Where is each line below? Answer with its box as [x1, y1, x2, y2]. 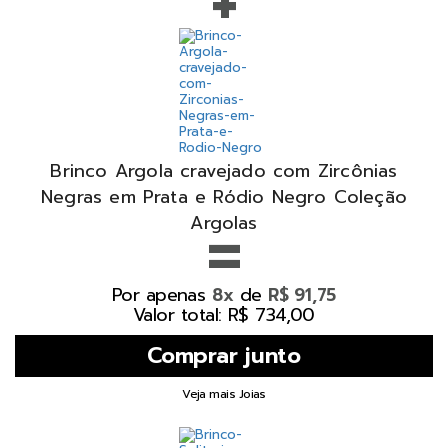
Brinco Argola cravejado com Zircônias [50, 156, 398, 185]
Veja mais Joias [182, 384, 266, 403]
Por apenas [111, 280, 212, 309]
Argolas [190, 208, 258, 237]
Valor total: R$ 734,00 [133, 300, 315, 329]
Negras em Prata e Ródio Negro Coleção [40, 182, 408, 211]
